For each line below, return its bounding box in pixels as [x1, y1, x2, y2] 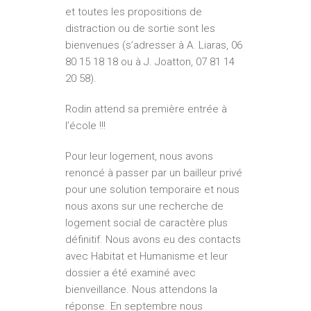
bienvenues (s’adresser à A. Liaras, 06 [65, 39, 242, 52]
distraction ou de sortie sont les [65, 22, 215, 35]
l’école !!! [65, 119, 106, 133]
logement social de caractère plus [65, 217, 228, 230]
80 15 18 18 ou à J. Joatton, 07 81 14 [65, 56, 235, 69]
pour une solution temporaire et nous [65, 183, 239, 196]
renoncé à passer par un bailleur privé [65, 167, 242, 180]
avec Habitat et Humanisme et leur [65, 250, 228, 263]
